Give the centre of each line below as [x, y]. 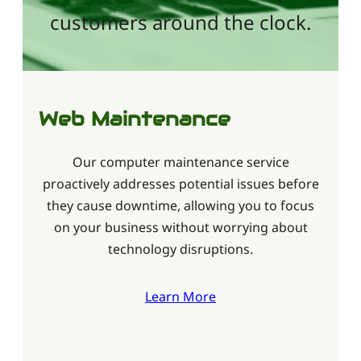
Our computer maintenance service [180, 162]
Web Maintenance [135, 118]
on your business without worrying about [180, 227]
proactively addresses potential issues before [180, 183]
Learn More [180, 296]
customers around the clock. [180, 22]
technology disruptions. [180, 249]
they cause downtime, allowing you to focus [180, 205]
